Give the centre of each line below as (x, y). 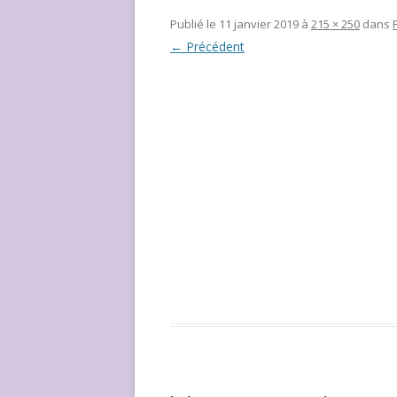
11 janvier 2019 (259, 23)
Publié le (195, 23)
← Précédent (207, 46)
